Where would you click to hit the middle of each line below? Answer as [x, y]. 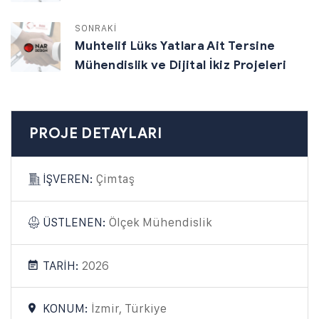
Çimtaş [115, 179]
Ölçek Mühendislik [161, 222]
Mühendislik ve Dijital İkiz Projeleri [181, 65]
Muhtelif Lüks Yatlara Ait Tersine [175, 46]
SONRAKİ [96, 28]
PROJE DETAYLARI [95, 134]
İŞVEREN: [69, 179]
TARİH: [62, 266]
